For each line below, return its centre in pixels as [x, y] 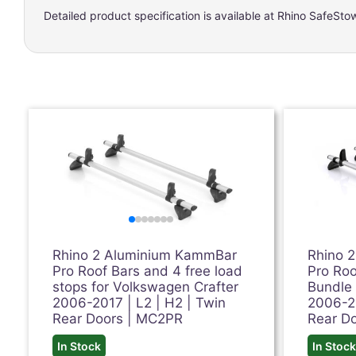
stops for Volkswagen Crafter [146, 287]
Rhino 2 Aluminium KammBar [145, 255]
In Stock [79, 346]
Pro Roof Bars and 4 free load [148, 271]
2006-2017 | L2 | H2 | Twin [139, 303]
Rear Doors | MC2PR [118, 319]
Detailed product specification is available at [161, 15]
